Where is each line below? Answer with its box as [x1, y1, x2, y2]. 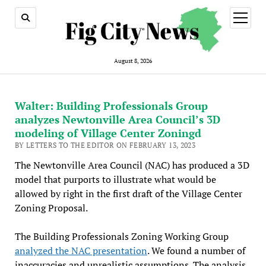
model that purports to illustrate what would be [14, 172, 216, 186]
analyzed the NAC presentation [14, 243, 147, 257]
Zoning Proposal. [14, 201, 88, 214]
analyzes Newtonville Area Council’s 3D [14, 112, 220, 126]
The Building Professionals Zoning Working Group [14, 229, 229, 243]
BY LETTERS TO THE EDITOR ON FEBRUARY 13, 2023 [14, 140, 196, 150]
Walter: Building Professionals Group [14, 98, 208, 113]
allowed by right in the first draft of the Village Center [14, 186, 242, 200]
